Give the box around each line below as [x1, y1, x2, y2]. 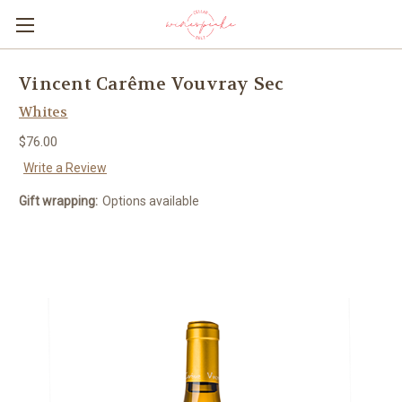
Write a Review [22, 160, 107, 175]
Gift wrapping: [19, 193, 98, 208]
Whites [19, 103, 68, 121]
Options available [101, 193, 199, 208]
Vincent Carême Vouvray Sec [19, 73, 284, 96]
